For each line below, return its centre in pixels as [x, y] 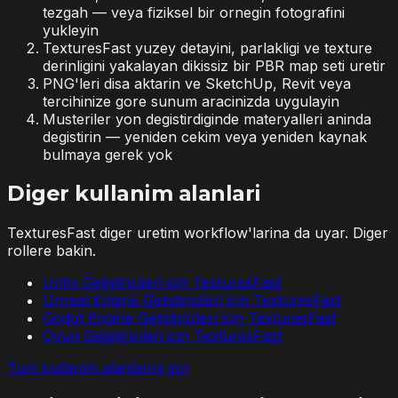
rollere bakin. [52, 251]
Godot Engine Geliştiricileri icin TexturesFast [189, 318]
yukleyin [71, 31]
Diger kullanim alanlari [134, 194]
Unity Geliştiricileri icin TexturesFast [162, 283]
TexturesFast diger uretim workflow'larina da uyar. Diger [198, 233]
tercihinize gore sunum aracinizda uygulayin [191, 102]
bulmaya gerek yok [107, 155]
